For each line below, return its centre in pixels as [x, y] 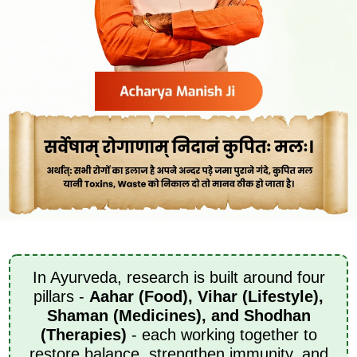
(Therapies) [83, 334]
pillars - [61, 296]
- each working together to [222, 334]
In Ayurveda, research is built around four [178, 277]
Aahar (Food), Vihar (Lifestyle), [206, 296]
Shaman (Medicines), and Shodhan [178, 315]
